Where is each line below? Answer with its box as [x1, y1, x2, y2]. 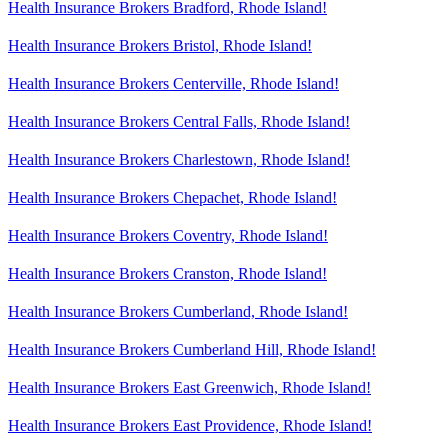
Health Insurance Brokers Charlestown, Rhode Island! [8, 150, 350, 168]
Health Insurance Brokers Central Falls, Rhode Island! [8, 112, 350, 130]
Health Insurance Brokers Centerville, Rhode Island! [8, 74, 339, 92]
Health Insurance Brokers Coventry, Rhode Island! [8, 226, 328, 244]
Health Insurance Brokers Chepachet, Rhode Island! [8, 188, 337, 206]
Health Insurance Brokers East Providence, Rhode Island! [8, 416, 372, 434]
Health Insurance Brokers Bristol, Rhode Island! [8, 36, 312, 54]
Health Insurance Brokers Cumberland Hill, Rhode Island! [8, 340, 376, 358]
